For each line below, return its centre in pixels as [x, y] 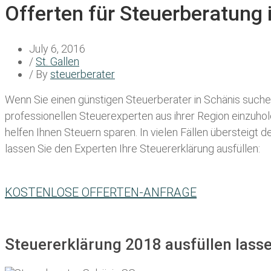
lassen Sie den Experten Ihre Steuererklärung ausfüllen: [132, 149]
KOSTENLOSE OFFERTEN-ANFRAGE [101, 193]
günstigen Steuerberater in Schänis [159, 100]
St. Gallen [57, 62]
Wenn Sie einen [41, 100]
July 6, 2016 [57, 49]
